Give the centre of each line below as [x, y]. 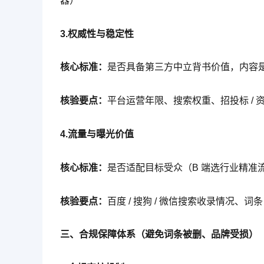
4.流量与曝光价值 [97, 134]
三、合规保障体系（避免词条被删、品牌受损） [159, 235]
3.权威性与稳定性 [97, 34]
